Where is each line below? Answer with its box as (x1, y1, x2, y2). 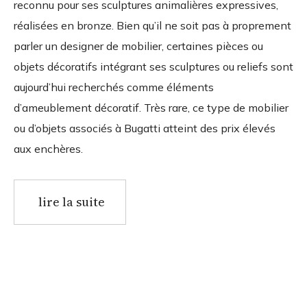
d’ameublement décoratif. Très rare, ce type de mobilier (14, 100, 288, 114)
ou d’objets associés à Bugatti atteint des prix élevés (14, 121, 275, 135)
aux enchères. (14, 141, 83, 156)
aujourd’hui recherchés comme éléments (14, 79, 214, 94)
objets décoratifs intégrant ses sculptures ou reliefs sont (14, 59, 293, 73)
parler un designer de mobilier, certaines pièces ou (14, 38, 263, 53)
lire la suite (38, 193, 105, 210)
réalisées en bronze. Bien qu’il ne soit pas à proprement (14, 18, 291, 32)
